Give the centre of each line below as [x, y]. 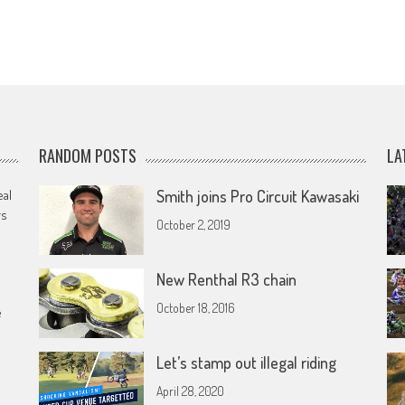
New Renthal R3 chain [227, 280]
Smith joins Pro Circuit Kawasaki [258, 196]
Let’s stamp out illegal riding [247, 363]
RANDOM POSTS [88, 155]
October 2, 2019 [194, 225]
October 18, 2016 [196, 308]
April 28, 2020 [191, 391]
